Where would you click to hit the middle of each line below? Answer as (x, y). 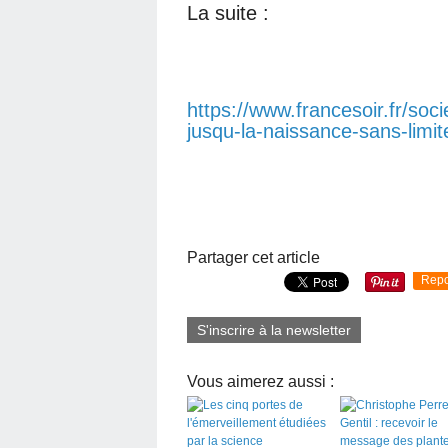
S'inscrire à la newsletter (274, 330)
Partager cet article (253, 257)
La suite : (228, 13)
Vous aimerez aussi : (260, 381)
